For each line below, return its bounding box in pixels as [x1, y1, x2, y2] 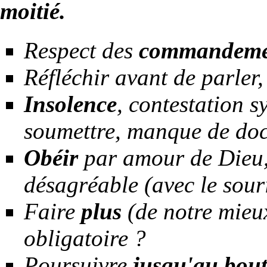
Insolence [24, 91, 117, 117]
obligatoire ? [24, 225, 146, 252]
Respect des [24, 38, 139, 64]
